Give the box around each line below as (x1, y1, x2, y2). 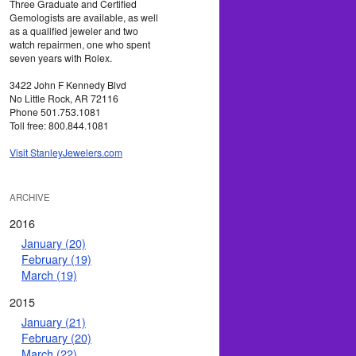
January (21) (21, 313, 86, 331)
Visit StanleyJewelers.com (10, 145, 122, 159)
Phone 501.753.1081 (10, 104, 101, 118)
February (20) (21, 329, 91, 346)
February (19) (21, 250, 91, 267)
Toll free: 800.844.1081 (10, 118, 109, 132)
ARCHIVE (10, 190, 50, 203)
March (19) (21, 265, 77, 283)
